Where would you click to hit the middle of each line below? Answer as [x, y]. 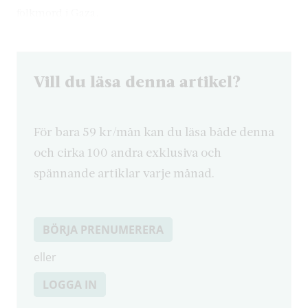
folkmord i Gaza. [57, 12]
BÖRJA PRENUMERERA [103, 229]
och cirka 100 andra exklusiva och [128, 152]
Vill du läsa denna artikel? [137, 80]
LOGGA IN [70, 284]
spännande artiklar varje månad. [124, 172]
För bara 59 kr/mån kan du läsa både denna [154, 131]
